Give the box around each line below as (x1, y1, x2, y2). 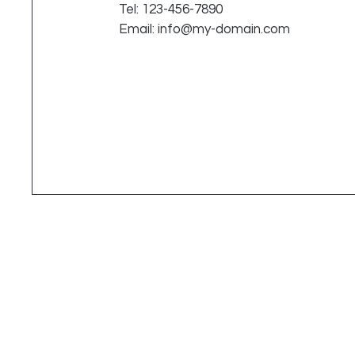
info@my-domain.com (158, 22, 291, 37)
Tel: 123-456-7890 (119, 2, 223, 17)
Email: (119, 22, 158, 37)
